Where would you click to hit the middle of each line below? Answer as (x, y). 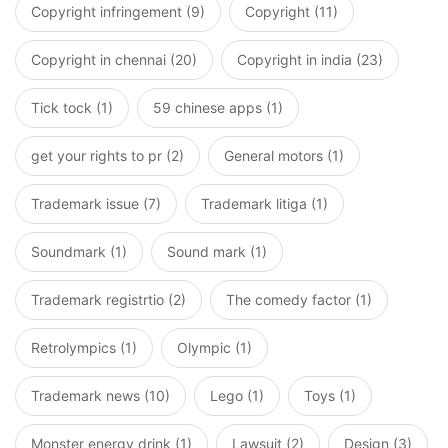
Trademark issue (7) (96, 203)
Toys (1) (330, 395)
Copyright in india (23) (310, 59)
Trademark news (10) (100, 395)
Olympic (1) (214, 347)
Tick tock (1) (72, 107)
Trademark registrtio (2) (108, 299)
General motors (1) (284, 155)
